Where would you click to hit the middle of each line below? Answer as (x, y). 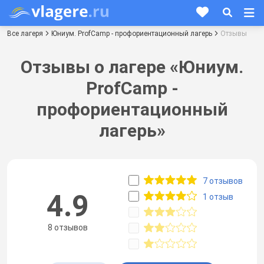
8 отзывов (67, 228)
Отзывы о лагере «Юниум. (132, 67)
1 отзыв (218, 197)
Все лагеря (25, 33)
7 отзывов (223, 181)
